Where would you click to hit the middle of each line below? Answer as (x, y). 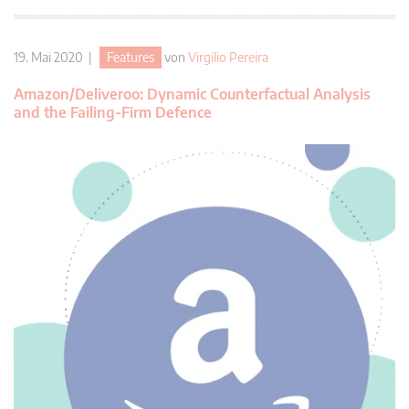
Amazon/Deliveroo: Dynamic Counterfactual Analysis (192, 94)
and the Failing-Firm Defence (113, 113)
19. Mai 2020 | (57, 58)
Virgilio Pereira (228, 58)
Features (131, 58)
